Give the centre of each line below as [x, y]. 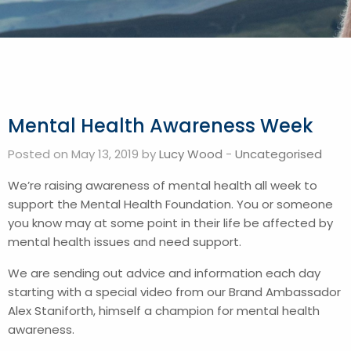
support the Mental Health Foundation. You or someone [170, 204]
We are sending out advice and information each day [164, 273]
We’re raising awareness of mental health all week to [163, 185]
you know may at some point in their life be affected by [170, 223]
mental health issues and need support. [126, 241]
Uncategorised [279, 154]
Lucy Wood [191, 154]
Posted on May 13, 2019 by [83, 154]
